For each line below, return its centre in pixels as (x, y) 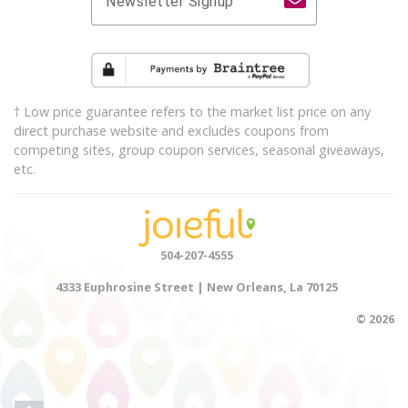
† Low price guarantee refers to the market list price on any (192, 112)
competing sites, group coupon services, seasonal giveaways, (199, 150)
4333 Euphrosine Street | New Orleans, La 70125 (197, 287)
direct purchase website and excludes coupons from (171, 131)
